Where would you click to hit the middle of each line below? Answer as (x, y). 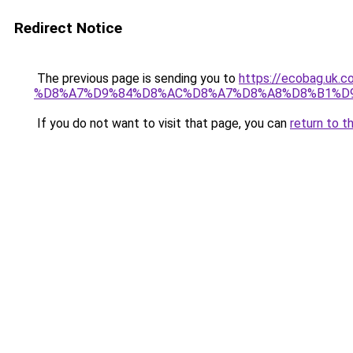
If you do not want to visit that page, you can (162, 123)
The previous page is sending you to (136, 78)
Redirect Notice (68, 28)
